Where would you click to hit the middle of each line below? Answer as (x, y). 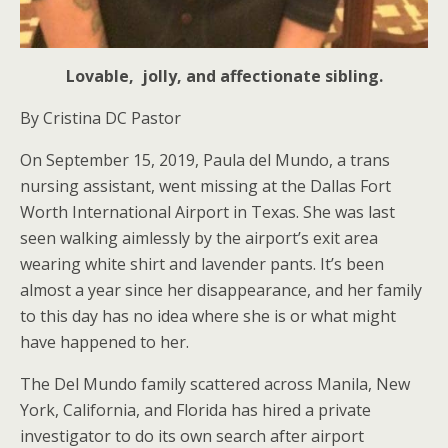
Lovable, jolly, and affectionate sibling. (224, 76)
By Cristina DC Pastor (100, 118)
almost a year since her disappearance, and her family (221, 290)
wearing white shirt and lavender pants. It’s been (202, 264)
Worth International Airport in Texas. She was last (207, 212)
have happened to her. (104, 342)
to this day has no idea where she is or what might (208, 316)
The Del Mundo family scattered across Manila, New (215, 384)
